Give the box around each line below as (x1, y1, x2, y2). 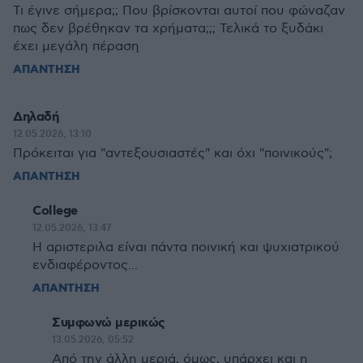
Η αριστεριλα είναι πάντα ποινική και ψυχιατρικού (32, 239, 340, 255)
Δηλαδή (13, 108, 58, 126)
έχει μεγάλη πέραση (13, 38, 139, 54)
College (32, 202, 78, 220)
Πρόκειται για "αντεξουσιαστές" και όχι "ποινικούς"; (13, 145, 332, 161)
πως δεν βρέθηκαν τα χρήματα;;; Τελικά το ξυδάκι (13, 20, 323, 36)
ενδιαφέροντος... (32, 257, 138, 273)
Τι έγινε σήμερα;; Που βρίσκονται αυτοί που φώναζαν (13, 2, 345, 19)
